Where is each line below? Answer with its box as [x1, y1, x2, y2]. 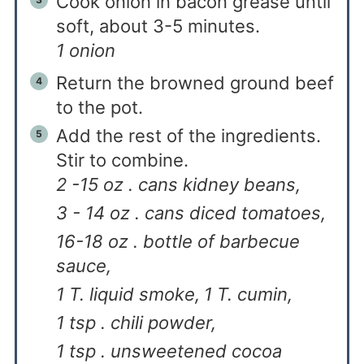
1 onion [55, 39, 115, 61]
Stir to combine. [55, 149, 188, 171]
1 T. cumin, [203, 283, 292, 305]
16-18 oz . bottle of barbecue [55, 230, 300, 252]
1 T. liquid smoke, [55, 283, 200, 305]
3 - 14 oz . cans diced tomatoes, [55, 201, 326, 223]
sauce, [55, 254, 111, 276]
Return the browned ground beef [55, 71, 334, 93]
